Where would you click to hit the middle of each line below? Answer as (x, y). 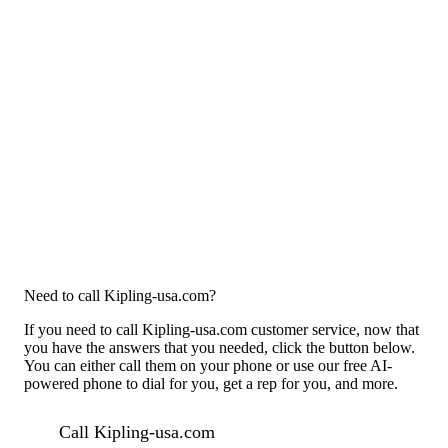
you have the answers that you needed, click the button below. (219, 347)
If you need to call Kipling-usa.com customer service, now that (221, 329)
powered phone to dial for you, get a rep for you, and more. (211, 383)
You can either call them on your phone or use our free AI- (208, 365)
